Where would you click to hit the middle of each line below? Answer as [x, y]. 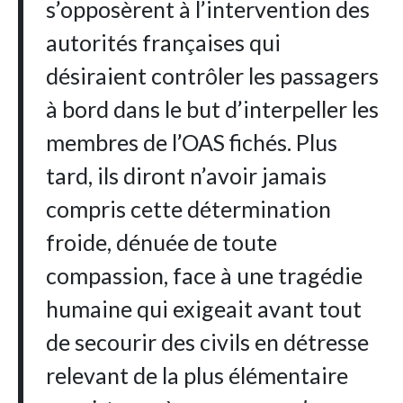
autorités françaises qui [164, 43]
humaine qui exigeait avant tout [204, 309]
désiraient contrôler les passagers [213, 76]
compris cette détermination [189, 209]
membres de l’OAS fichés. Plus [192, 143]
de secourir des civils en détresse [208, 342]
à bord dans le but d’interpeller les [213, 109]
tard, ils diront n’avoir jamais [187, 176]
